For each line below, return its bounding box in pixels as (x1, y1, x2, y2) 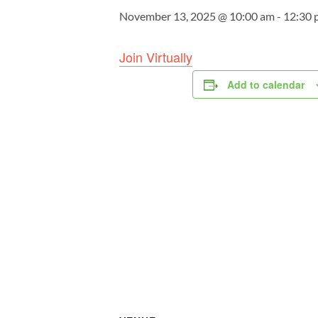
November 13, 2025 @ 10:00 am (119, 9, 275, 23)
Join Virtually (119, 48, 192, 66)
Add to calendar (227, 77, 305, 92)
